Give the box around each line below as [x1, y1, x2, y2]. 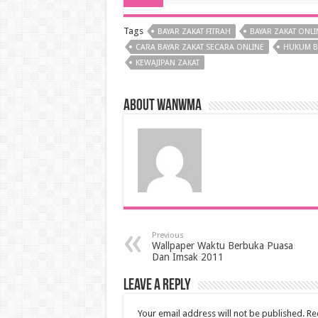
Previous [151, 230, 184, 240]
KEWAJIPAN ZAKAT [135, 57, 199, 67]
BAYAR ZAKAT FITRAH [157, 26, 231, 36]
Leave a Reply [123, 277, 191, 294]
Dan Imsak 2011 [151, 251, 224, 263]
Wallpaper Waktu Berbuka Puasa [151, 239, 293, 251]
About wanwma [123, 97, 202, 114]
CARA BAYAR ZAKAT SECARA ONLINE [135, 42, 264, 52]
